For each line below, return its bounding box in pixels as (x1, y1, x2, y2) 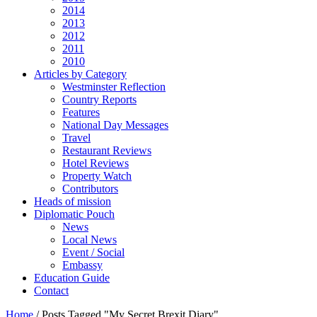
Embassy (62, 259, 103, 271)
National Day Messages (62, 119, 168, 131)
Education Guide (34, 272, 110, 284)
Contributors (62, 183, 118, 195)
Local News (62, 234, 117, 246)
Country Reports (62, 93, 137, 105)
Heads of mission (34, 195, 111, 207)
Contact (34, 284, 69, 296)
